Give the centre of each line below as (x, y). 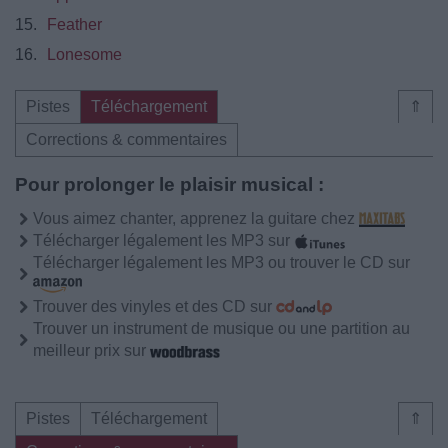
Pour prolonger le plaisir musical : (169, 184)
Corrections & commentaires (126, 139)
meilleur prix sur (91, 350)
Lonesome (84, 54)
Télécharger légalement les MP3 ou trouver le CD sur (221, 262)
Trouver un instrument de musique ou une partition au (221, 328)
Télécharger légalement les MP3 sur (163, 240)
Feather (74, 24)
